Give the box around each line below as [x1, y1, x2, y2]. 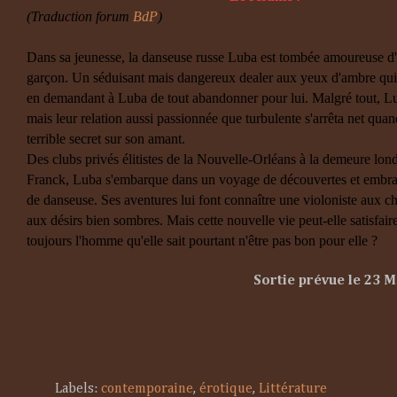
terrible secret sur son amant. [27, 131, 185, 146]
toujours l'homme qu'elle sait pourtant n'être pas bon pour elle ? [27, 233, 378, 248]
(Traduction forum [27, 9, 133, 24]
